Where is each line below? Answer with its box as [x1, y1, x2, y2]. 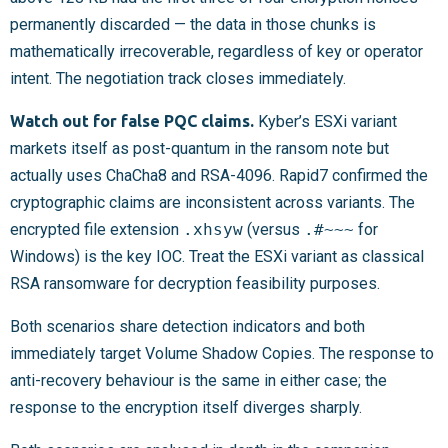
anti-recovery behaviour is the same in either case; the [10, 371, 387, 391]
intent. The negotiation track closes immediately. [10, 69, 346, 89]
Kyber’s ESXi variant [254, 112, 397, 132]
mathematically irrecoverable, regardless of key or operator [10, 42, 423, 62]
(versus [243, 220, 304, 240]
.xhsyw [183, 220, 243, 240]
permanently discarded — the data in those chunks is [10, 15, 376, 35]
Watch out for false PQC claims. [10, 112, 254, 131]
